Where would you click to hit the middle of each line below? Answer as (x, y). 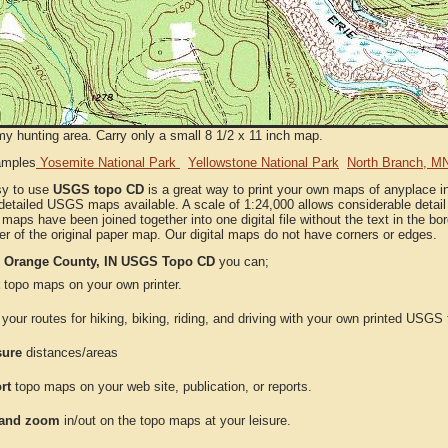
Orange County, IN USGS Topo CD (109, 261)
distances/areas (70, 352)
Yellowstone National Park (263, 162)
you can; (242, 261)
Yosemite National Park (108, 162)
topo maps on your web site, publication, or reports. (161, 386)
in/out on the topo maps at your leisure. (175, 420)
